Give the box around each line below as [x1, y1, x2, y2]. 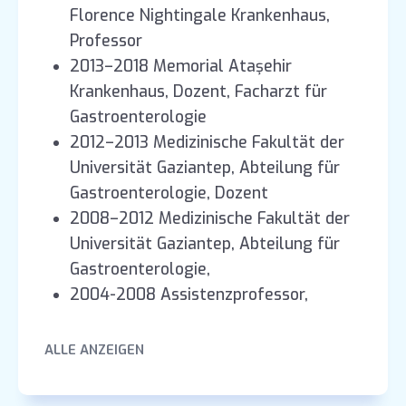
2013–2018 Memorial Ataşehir [70, 55, 293, 77]
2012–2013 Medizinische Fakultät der [70, 131, 345, 153]
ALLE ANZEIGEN [43, 340, 144, 359]
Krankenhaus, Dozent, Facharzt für [70, 81, 328, 102]
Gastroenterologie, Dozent [70, 182, 269, 204]
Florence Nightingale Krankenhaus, [70, 5, 331, 26]
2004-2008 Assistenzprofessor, [70, 284, 309, 305]
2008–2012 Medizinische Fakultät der [70, 208, 351, 229]
